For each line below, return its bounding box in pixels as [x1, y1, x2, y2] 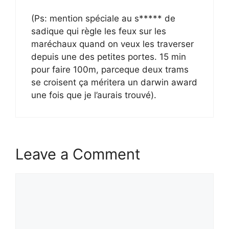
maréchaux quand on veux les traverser [31, 38, 194, 49]
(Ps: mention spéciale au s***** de [31, 13, 175, 24]
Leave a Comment [15, 145, 141, 163]
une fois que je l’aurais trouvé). [31, 89, 156, 100]
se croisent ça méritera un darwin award [31, 77, 197, 87]
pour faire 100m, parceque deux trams [31, 64, 189, 75]
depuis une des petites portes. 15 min [31, 51, 186, 62]
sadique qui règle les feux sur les [31, 26, 166, 36]
